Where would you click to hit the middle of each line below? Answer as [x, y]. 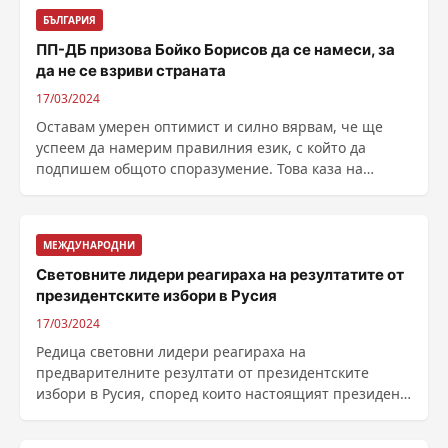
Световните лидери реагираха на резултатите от [220, 274]
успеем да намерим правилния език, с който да [201, 147]
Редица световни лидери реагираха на [171, 351]
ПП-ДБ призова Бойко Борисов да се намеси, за [215, 49]
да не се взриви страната [131, 70]
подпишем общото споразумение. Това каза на [199, 168]
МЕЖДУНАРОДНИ [89, 245]
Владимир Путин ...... [108, 414]
